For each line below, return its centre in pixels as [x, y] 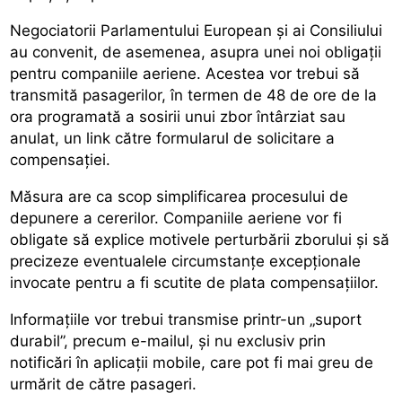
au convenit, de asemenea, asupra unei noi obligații [196, 52]
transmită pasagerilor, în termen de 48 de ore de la [194, 95]
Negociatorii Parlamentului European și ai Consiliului [197, 30]
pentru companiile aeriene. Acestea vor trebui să [185, 73]
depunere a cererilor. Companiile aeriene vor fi [176, 218]
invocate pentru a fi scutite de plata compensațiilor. [195, 282]
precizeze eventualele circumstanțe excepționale [186, 261]
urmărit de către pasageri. [104, 384]
